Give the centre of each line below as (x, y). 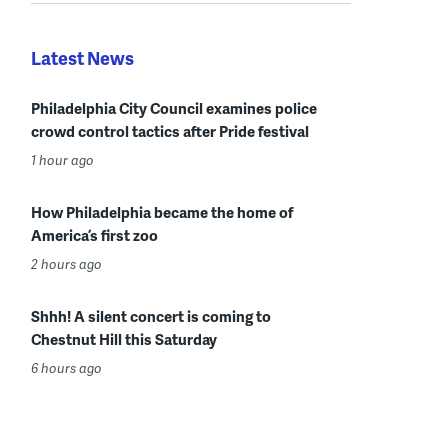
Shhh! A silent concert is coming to (151, 315)
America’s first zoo (94, 234)
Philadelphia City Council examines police (174, 107)
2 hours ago (66, 263)
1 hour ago (62, 159)
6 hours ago (66, 367)
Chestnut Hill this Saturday (124, 338)
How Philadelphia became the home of (162, 211)
